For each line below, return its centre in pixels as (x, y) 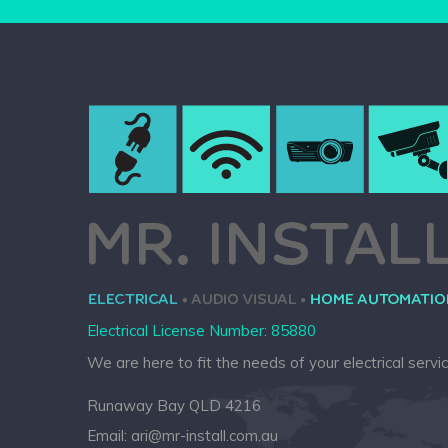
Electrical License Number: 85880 (201, 330)
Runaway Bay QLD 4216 (174, 405)
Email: (109, 435)
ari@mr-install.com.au (204, 435)
